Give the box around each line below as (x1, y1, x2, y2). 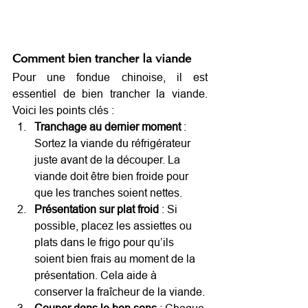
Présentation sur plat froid (34, 202, 159, 215)
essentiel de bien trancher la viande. (12, 87, 208, 100)
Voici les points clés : (12, 103, 114, 116)
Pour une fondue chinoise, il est (12, 70, 208, 83)
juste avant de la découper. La (34, 153, 183, 166)
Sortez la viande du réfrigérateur (34, 136, 193, 149)
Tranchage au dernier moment (34, 120, 181, 133)
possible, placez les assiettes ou (34, 219, 195, 232)
